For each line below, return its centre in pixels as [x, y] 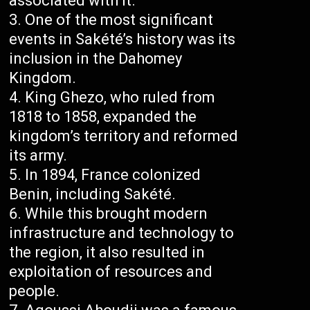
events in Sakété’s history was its [122, 39]
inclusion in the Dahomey [96, 59]
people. [35, 291]
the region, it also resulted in [107, 253]
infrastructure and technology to [122, 233]
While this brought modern [117, 214]
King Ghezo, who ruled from [120, 98]
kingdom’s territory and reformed [124, 136]
